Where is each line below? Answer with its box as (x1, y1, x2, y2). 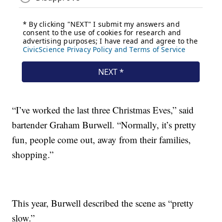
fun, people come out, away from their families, (12, 133, 191, 146)
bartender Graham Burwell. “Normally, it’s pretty (12, 118, 197, 131)
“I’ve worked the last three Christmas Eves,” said (12, 103, 194, 116)
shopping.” (12, 148, 54, 161)
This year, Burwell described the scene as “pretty (12, 196, 194, 209)
